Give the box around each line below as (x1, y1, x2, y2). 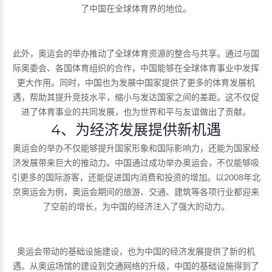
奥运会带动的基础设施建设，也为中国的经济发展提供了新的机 (17, 245, 255, 256)
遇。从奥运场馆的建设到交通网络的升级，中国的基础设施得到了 (13, 260, 259, 271)
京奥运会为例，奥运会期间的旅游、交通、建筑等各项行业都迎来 (13, 186, 259, 197)
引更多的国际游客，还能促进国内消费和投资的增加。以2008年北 (12, 171, 260, 182)
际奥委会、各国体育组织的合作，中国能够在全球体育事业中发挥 (13, 62, 259, 73)
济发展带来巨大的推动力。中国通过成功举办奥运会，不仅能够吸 (13, 157, 259, 168)
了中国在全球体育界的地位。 (81, 2, 191, 13)
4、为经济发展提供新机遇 (51, 120, 221, 138)
